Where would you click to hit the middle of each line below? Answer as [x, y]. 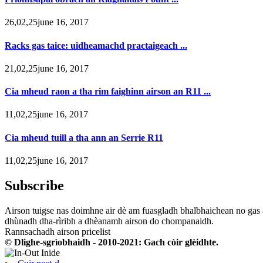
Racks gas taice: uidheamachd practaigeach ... [96, 45]
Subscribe [34, 185]
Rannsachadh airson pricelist [58, 231]
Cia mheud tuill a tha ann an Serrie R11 [84, 137]
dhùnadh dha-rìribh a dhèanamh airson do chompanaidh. [109, 221]
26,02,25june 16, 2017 [47, 22]
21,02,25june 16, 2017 [47, 68]
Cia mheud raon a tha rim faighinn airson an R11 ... [108, 92]
